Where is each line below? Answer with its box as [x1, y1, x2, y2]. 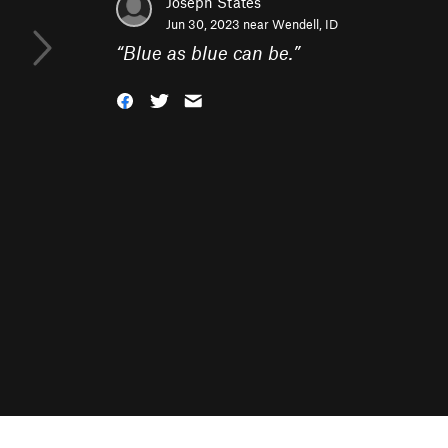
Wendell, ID [272, 16, 338, 32]
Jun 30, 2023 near [166, 16, 272, 32]
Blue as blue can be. [123, 41, 293, 64]
